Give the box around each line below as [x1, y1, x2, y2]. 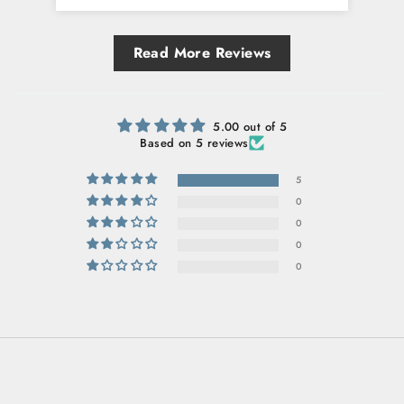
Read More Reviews [133, 41, 271, 63]
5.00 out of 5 [213, 117, 288, 135]
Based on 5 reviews [140, 133, 249, 151]
